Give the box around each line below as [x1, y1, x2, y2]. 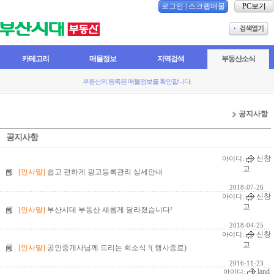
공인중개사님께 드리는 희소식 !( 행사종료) [47, 243, 187, 252]
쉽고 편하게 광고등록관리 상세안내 [47, 168, 163, 176]
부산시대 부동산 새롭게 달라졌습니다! [47, 206, 172, 214]
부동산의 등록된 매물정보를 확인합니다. [83, 78, 191, 85]
